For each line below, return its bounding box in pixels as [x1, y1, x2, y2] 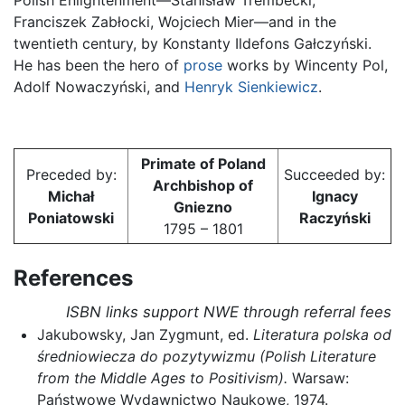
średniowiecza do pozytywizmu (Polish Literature [36, 346, 376, 365]
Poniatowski [28, 208, 114, 227]
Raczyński [298, 208, 371, 227]
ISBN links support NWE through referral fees [66, 302, 391, 321]
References [14, 264, 133, 291]
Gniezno [174, 197, 232, 216]
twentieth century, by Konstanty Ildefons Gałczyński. [14, 33, 372, 52]
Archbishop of [153, 175, 253, 194]
